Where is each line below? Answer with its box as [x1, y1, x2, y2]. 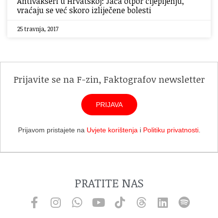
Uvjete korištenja [86, 126, 138, 134]
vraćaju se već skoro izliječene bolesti [17, 5, 151, 16]
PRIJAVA [95, 101, 123, 109]
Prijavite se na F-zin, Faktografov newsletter [13, 73, 205, 86]
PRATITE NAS [74, 174, 144, 191]
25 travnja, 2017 [17, 25, 58, 33]
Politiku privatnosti [143, 126, 199, 134]
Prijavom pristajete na [18, 126, 87, 134]
